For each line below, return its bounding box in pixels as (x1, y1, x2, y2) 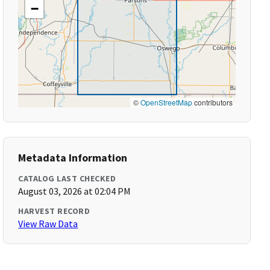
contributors (192, 97, 233, 107)
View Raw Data (18, 218, 78, 230)
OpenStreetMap (140, 97, 192, 107)
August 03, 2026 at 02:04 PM (18, 185, 131, 197)
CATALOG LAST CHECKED (18, 173, 116, 184)
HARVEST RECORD (18, 206, 90, 216)
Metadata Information (18, 151, 128, 165)
